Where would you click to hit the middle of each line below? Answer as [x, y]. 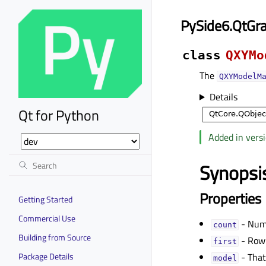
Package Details [46, 256]
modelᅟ [225, 258]
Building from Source [55, 237]
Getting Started [45, 199]
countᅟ [225, 225]
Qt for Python [59, 115]
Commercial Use [47, 218]
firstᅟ [225, 241]
